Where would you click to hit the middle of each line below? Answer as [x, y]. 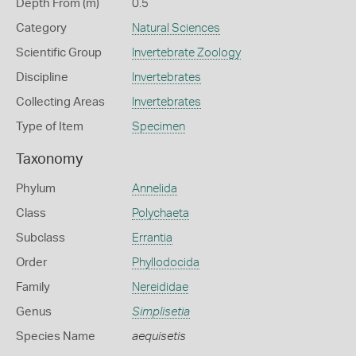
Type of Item [50, 127]
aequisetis [159, 337]
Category [41, 28]
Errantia [152, 238]
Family [33, 287]
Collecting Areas [60, 102]
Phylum [36, 189]
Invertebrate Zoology [186, 53]
